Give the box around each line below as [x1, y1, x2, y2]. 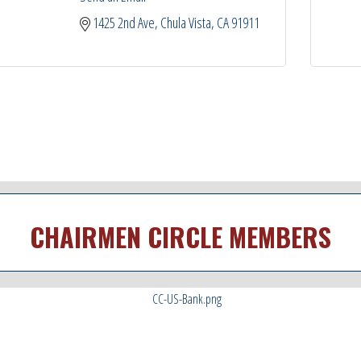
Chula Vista [160, 13, 211, 33]
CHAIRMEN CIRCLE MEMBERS [30, 218, 331, 255]
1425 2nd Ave [92, 13, 155, 33]
